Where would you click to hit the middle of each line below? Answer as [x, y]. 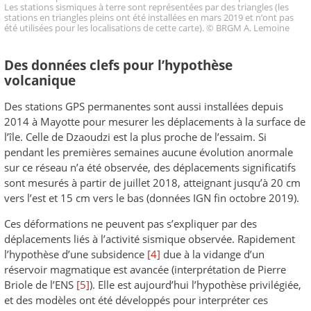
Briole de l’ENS [40, 284]
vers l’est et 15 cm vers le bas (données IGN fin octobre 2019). [152, 197]
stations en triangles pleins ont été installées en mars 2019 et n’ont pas [149, 17]
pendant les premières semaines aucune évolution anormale [149, 152]
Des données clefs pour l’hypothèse [118, 65]
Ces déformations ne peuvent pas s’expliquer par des [131, 223]
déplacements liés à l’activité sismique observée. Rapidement [150, 238]
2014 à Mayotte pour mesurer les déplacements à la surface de [155, 121]
